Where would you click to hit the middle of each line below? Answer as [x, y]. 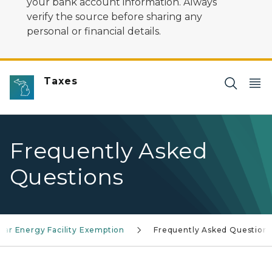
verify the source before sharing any [114, 17]
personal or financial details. [94, 31]
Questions [67, 177]
